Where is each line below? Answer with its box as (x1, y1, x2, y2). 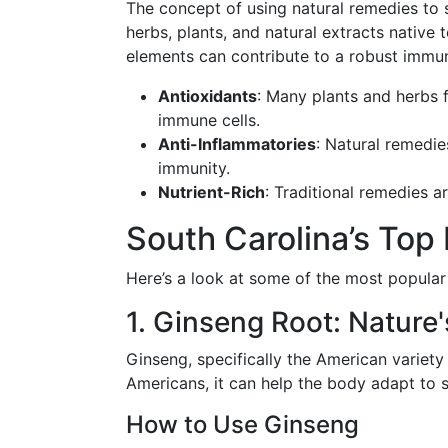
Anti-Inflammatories (158, 134, 316, 154)
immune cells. (158, 110, 260, 130)
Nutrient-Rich (158, 182, 265, 202)
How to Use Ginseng (126, 410, 359, 439)
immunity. (158, 158, 230, 178)
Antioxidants (158, 86, 257, 106)
